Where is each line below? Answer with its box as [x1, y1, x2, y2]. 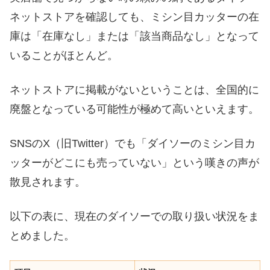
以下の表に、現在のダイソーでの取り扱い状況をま [10, 210, 259, 223]
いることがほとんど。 [10, 49, 118, 61]
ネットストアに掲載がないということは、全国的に [10, 83, 259, 96]
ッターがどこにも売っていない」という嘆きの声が [10, 156, 259, 169]
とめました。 [10, 230, 75, 242]
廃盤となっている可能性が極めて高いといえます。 [10, 102, 259, 115]
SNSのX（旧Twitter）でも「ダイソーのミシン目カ [10, 137, 256, 149]
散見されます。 [10, 175, 86, 188]
